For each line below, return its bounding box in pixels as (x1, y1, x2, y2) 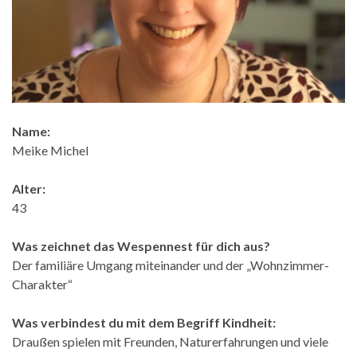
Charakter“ (12, 276, 73, 292)
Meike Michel (12, 142, 88, 158)
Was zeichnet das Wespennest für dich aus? (12, 237, 270, 253)
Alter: (12, 180, 45, 196)
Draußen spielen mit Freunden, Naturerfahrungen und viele (12, 333, 328, 349)
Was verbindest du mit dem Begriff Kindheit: (12, 314, 276, 330)
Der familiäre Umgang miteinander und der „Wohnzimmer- (12, 257, 329, 273)
